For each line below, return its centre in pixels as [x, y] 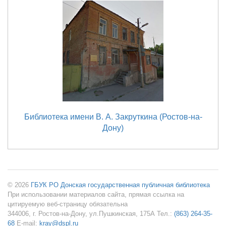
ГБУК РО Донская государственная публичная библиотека [120, 185]
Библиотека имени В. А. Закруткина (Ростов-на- [113, 117]
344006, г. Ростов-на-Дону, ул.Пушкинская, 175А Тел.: [91, 214]
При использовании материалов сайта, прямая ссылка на [96, 194]
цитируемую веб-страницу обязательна [68, 204]
